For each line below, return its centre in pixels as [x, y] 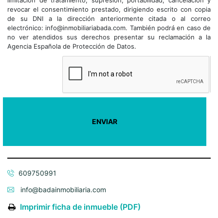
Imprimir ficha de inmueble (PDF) [80, 207]
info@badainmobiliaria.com [62, 189]
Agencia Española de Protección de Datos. [72, 46]
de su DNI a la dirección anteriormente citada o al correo [109, 18]
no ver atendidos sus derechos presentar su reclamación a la [109, 37]
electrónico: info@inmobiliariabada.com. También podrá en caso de [109, 27]
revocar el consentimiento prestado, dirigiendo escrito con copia [109, 9]
